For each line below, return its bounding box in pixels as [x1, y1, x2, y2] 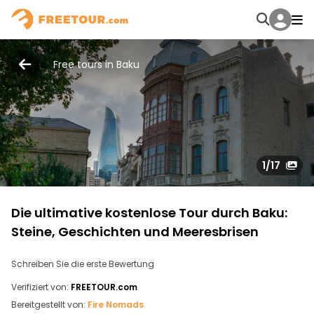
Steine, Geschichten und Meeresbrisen [11, 223, 259, 240]
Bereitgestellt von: [11, 299, 86, 310]
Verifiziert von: [11, 281, 69, 293]
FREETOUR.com [71, 281, 137, 293]
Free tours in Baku [53, 57, 139, 71]
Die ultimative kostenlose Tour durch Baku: [11, 204, 287, 221]
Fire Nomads [88, 299, 144, 310]
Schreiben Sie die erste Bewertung [11, 258, 154, 270]
